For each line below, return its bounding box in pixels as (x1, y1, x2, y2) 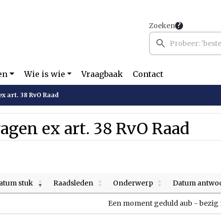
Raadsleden (53, 179, 93, 187)
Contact (133, 69, 164, 79)
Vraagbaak (81, 69, 123, 79)
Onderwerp (113, 179, 153, 187)
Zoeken (149, 21, 175, 30)
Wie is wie (24, 69, 65, 79)
